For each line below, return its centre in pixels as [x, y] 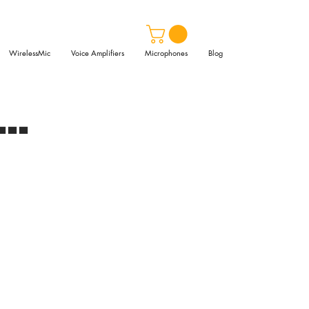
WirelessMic [30, 53]
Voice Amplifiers [98, 53]
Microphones [166, 53]
